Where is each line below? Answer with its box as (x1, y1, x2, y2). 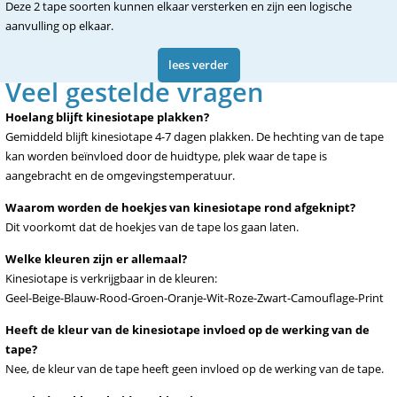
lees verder (168, 57, 229, 73)
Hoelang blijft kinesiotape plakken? (5, 109, 209, 125)
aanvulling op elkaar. (5, 18, 113, 34)
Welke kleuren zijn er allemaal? (5, 251, 187, 267)
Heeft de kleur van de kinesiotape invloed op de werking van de (5, 322, 370, 338)
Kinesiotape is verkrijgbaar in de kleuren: (5, 270, 217, 286)
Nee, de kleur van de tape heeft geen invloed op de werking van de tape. (5, 361, 384, 377)
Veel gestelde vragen (5, 74, 263, 109)
